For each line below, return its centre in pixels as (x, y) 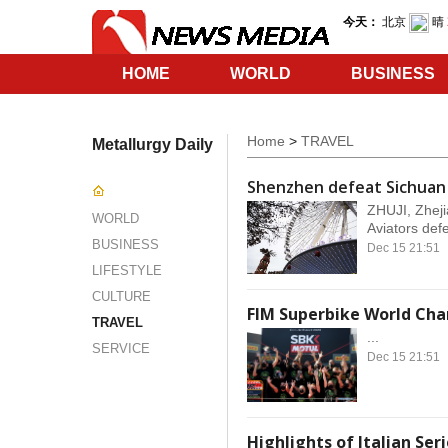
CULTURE (121, 296)
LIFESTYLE (127, 270)
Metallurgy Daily (152, 144)
